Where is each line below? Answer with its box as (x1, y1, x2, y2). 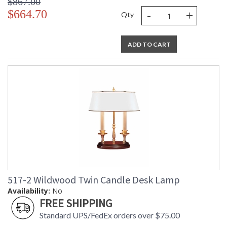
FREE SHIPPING (40, 196, 112, 211)
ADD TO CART (127, 41, 171, 49)
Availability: (8, 186, 50, 196)
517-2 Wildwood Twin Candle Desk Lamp (8, 173, 180, 186)
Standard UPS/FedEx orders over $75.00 (40, 210, 180, 220)
